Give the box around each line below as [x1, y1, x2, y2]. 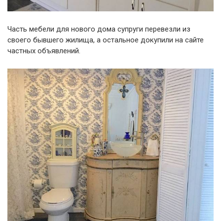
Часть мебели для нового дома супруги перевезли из [7, 25, 190, 34]
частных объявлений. [7, 46, 80, 56]
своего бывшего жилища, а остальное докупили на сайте [7, 36, 204, 45]
